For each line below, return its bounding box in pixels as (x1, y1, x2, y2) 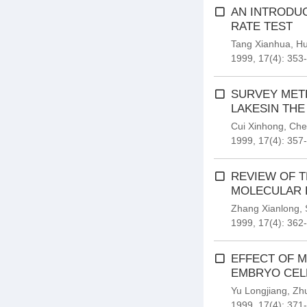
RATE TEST (231, 20, 293, 33)
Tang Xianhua (231, 38, 291, 49)
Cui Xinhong (231, 121, 284, 132)
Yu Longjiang (231, 285, 287, 296)
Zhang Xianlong (231, 203, 299, 214)
